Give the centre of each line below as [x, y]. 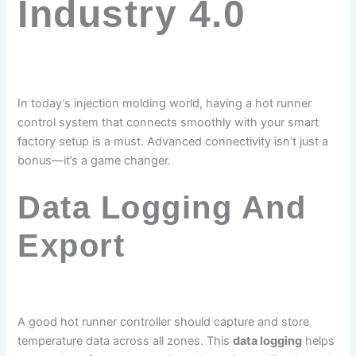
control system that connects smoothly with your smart [168, 122]
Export [72, 246]
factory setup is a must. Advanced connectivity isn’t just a [173, 141]
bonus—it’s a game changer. [95, 160]
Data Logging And [162, 208]
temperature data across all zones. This [126, 341]
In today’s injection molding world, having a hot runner [165, 103]
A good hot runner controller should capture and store [164, 322]
